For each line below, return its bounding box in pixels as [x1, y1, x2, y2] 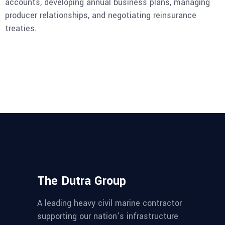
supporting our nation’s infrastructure [37, 210, 178, 222]
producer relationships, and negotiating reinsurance [5, 10, 196, 21]
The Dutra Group [37, 173, 126, 189]
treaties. [5, 23, 37, 34]
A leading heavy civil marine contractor [37, 197, 182, 209]
